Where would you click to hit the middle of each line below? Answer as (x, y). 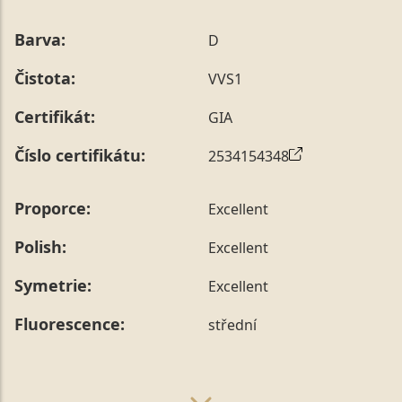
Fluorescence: (70, 324)
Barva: (40, 40)
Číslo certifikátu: (80, 156)
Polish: (40, 247)
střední (232, 324)
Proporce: (52, 209)
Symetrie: (53, 286)
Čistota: (45, 79)
